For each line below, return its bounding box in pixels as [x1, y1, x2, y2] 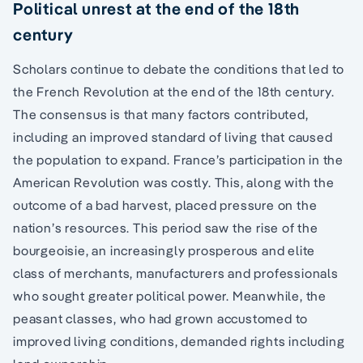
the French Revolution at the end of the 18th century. [13, 83, 335, 100]
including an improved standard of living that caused [13, 128, 333, 145]
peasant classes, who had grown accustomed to [13, 310, 309, 327]
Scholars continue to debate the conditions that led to [13, 60, 345, 77]
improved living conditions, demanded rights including [13, 332, 345, 349]
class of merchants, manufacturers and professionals [13, 264, 339, 281]
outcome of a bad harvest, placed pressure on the [13, 196, 318, 213]
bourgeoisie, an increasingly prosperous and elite [13, 241, 316, 258]
